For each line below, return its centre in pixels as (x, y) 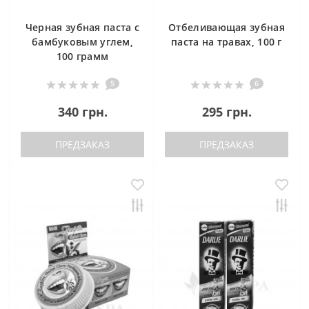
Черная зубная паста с (82, 28)
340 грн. (82, 112)
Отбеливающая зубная (227, 28)
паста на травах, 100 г (227, 42)
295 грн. (227, 112)
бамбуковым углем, (82, 42)
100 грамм (82, 57)
